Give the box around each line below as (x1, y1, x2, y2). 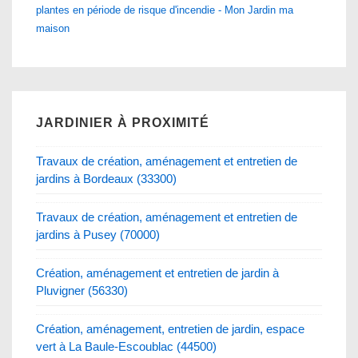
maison (36, 22, 70, 34)
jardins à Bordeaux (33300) (36, 171, 177, 185)
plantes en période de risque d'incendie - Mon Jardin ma (36, 3, 293, 16)
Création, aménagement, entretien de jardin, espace (36, 321, 304, 336)
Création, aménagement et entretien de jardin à (36, 265, 279, 280)
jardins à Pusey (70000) (36, 227, 160, 241)
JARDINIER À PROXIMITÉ (36, 115, 209, 129)
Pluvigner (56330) (36, 283, 128, 297)
